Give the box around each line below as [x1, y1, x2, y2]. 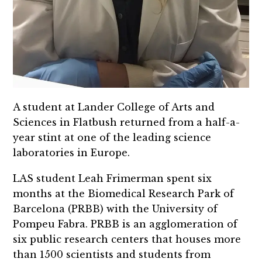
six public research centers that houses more [13, 233, 242, 246]
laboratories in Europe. [13, 147, 130, 159]
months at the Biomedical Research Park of [13, 188, 235, 200]
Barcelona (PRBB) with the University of [13, 203, 218, 215]
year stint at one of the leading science [13, 132, 212, 144]
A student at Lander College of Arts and [13, 101, 215, 113]
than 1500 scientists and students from [13, 249, 211, 261]
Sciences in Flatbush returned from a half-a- [13, 116, 240, 129]
